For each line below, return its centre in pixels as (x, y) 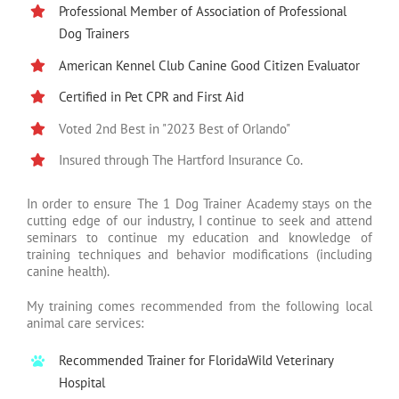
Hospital (82, 383)
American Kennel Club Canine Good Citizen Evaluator (209, 65)
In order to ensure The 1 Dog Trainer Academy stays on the (199, 204)
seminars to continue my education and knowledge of (199, 238)
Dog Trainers (94, 33)
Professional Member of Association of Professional (203, 11)
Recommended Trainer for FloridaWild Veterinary (196, 361)
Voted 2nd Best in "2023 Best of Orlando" (175, 128)
